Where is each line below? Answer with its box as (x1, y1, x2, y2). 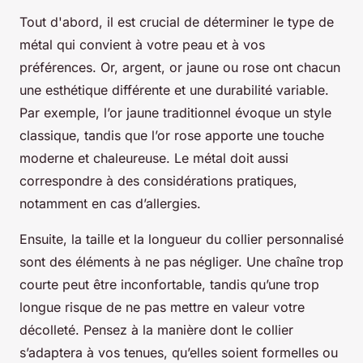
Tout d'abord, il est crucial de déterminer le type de (19, 14, 334, 31)
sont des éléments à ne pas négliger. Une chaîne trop (19, 254, 344, 271)
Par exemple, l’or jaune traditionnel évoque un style (19, 105, 331, 122)
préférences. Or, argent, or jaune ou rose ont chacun (19, 59, 340, 76)
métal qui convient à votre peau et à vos (19, 36, 265, 53)
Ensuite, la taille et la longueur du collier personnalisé (19, 231, 344, 248)
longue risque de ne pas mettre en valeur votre (19, 299, 305, 316)
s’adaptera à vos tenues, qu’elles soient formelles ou (19, 344, 338, 361)
